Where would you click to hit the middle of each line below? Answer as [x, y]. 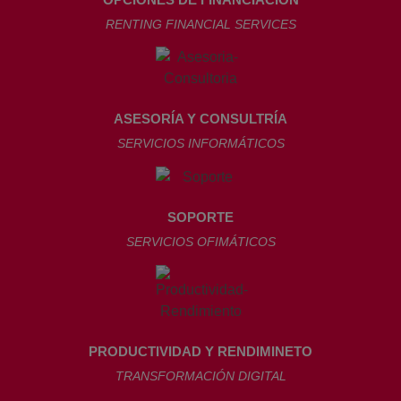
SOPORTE [200, 218]
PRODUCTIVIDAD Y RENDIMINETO [200, 351]
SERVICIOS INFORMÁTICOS [200, 144]
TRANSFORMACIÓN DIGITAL [200, 375]
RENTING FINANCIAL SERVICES [200, 24]
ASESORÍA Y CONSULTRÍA [200, 119]
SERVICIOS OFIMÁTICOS [200, 242]
